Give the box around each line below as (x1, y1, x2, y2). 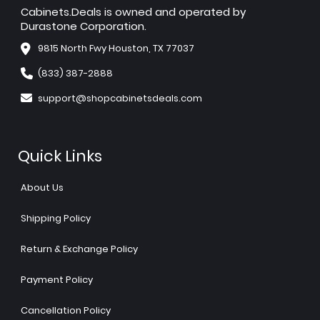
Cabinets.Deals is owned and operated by (21, 4, 246, 19)
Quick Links (18, 144, 102, 167)
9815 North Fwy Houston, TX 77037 (38, 41, 194, 55)
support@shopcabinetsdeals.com (38, 91, 202, 105)
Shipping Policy (21, 211, 91, 225)
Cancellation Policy (21, 303, 111, 317)
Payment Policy (21, 272, 93, 286)
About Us (21, 180, 64, 194)
